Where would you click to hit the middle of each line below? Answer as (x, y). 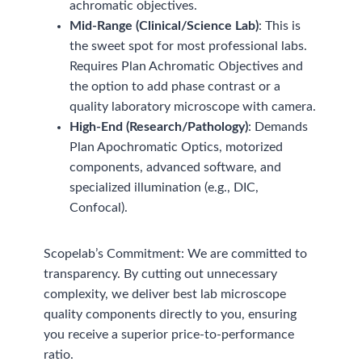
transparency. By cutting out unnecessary (161, 274)
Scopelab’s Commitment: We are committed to (176, 253)
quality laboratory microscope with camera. (193, 106)
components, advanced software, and (176, 167)
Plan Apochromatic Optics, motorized (177, 147)
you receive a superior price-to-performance (169, 334)
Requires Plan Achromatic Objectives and (187, 66)
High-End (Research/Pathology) (159, 126)
